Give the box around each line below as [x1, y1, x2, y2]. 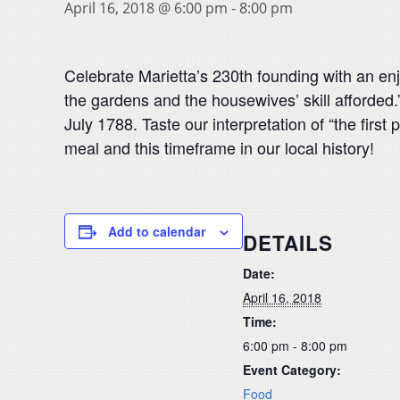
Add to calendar [108, 222, 205, 240]
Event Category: [243, 360, 341, 379]
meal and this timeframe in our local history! [64, 136, 374, 159]
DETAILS [243, 228, 333, 257]
